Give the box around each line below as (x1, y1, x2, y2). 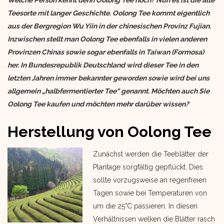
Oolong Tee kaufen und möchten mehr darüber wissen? (7, 100, 189, 108)
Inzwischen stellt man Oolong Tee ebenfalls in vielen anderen (7, 35, 207, 43)
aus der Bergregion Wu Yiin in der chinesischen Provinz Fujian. (7, 22, 211, 30)
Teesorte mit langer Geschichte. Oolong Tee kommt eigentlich (7, 9, 209, 17)
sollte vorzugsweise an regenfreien (93, 176, 206, 184)
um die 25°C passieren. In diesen (93, 202, 197, 210)
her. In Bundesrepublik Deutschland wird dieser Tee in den (7, 61, 198, 69)
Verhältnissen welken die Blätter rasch (93, 215, 215, 223)
